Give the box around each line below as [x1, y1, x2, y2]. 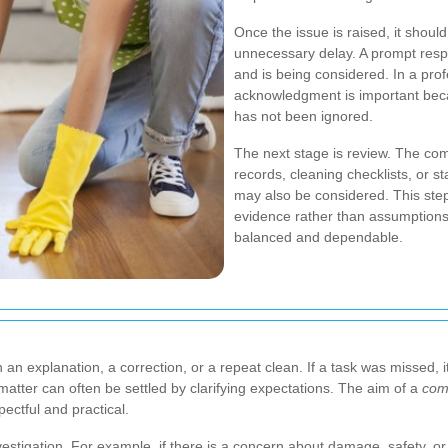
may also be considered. [234, 187, 393, 203]
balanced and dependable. [234, 229, 403, 245]
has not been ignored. [234, 108, 373, 124]
